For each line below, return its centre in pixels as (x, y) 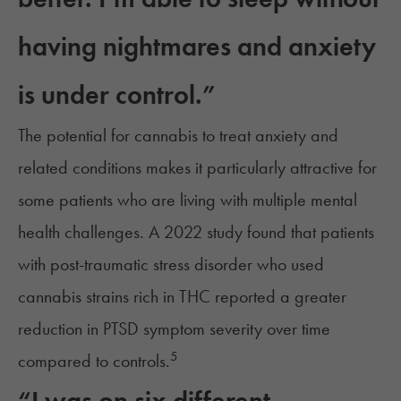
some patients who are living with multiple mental (188, 200)
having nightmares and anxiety (197, 47)
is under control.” (117, 95)
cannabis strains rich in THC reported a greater (182, 297)
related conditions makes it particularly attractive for (197, 168)
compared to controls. (94, 361)
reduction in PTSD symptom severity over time (174, 329)
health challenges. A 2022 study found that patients (196, 232)
